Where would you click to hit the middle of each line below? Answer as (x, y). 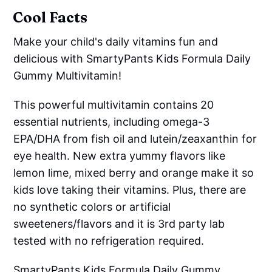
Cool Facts (50, 17)
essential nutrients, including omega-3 (112, 121)
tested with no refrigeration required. (109, 240)
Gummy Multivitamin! (68, 75)
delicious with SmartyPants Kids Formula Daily (132, 58)
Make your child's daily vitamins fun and (116, 41)
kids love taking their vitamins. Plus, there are (130, 189)
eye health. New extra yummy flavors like (120, 155)
